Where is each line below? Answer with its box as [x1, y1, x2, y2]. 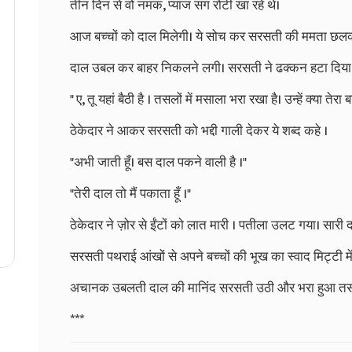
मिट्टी [313, 245, 343, 268]
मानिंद [188, 277, 216, 299]
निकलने [161, 57, 199, 79]
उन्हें [284, 88, 302, 111]
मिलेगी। [159, 25, 192, 48]
